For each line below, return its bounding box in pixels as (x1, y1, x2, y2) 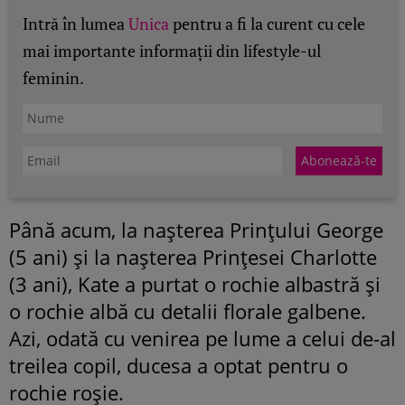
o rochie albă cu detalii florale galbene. (9, 297, 366, 325)
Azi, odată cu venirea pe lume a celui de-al (9, 324, 396, 352)
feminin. (23, 66, 84, 89)
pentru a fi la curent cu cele (169, 12, 365, 34)
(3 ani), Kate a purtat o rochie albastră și (9, 269, 381, 297)
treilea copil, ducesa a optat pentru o (9, 351, 348, 379)
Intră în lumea (23, 12, 128, 34)
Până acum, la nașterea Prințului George (9, 215, 383, 243)
